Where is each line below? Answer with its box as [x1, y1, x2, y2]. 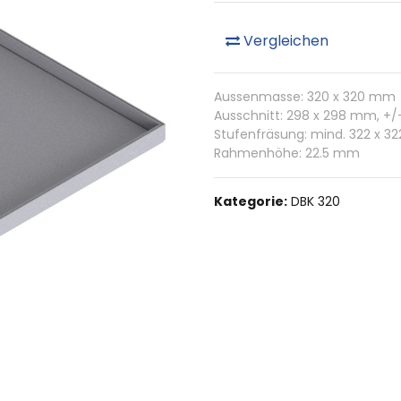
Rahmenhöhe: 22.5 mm [214, 143, 360, 162]
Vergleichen [240, 30, 328, 51]
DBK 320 [291, 192, 340, 210]
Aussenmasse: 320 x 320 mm [214, 87, 396, 106]
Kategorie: [214, 192, 287, 210]
